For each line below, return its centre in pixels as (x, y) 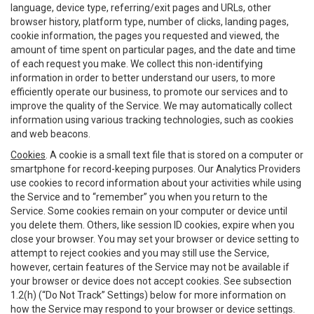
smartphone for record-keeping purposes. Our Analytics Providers (156, 169)
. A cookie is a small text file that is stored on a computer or (175, 155)
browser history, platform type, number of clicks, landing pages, (150, 22)
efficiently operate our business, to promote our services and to (149, 92)
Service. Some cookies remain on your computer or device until (149, 211)
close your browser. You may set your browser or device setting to (155, 239)
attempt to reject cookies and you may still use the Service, (140, 253)
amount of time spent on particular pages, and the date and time (153, 50)
